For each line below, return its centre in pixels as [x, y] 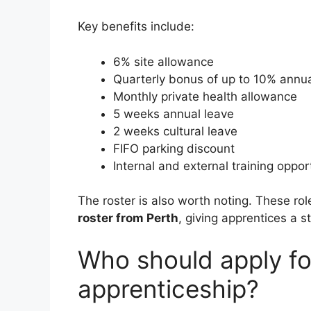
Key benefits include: [136, 27]
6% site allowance [163, 61]
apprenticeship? [168, 288]
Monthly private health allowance [205, 96]
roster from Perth [128, 218]
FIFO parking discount [174, 148]
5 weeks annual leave [174, 114]
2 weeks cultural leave [175, 131]
